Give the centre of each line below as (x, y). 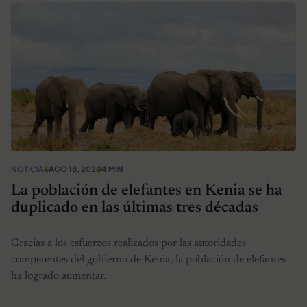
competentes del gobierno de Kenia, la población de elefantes (148, 260)
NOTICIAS (30, 169)
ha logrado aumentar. (59, 277)
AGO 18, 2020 (75, 169)
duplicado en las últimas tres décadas (135, 208)
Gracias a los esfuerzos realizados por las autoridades (128, 244)
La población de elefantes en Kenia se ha (147, 191)
